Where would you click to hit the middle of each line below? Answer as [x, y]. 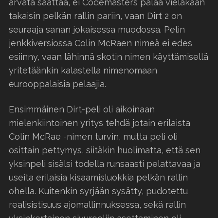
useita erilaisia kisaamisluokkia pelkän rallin [98, 177]
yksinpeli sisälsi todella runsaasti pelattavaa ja [105, 163]
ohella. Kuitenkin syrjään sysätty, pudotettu [98, 191]
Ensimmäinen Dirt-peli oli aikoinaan [82, 109]
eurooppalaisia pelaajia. [57, 84]
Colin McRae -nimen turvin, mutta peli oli [93, 136]
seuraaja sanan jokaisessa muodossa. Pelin [97, 29]
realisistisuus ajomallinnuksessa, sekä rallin [97, 204]
